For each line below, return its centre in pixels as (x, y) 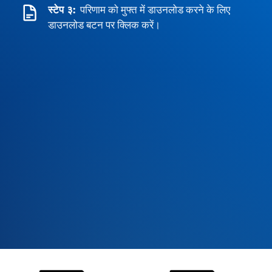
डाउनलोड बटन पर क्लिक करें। (104, 25)
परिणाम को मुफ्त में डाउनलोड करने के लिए (155, 10)
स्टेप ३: (62, 10)
